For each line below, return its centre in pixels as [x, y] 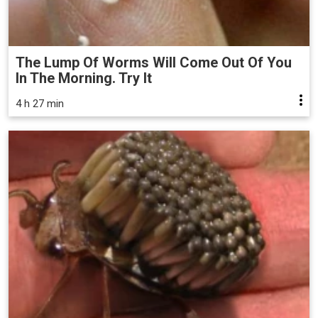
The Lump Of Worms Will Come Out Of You [154, 63]
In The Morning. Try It [84, 78]
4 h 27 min [40, 104]
